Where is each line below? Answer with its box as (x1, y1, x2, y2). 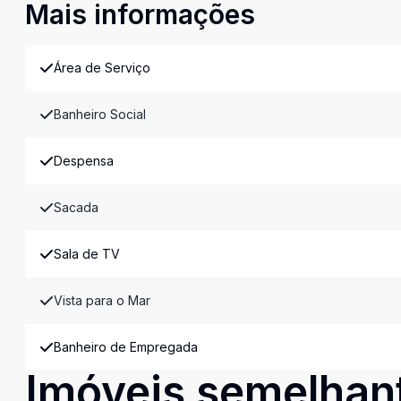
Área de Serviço (54, 60, 150, 75)
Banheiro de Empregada (54, 339, 198, 354)
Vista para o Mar (54, 293, 150, 308)
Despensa (54, 153, 114, 168)
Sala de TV (54, 246, 120, 261)
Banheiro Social (54, 107, 146, 122)
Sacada (54, 200, 98, 215)
